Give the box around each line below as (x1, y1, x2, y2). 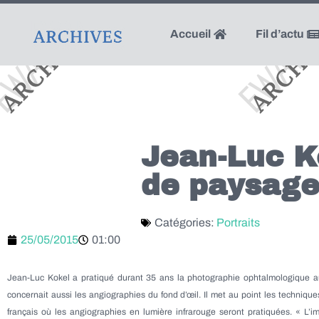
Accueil (169, 28, 213, 40)
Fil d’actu (255, 28, 306, 40)
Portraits (216, 216, 260, 229)
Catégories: (155, 216, 216, 229)
